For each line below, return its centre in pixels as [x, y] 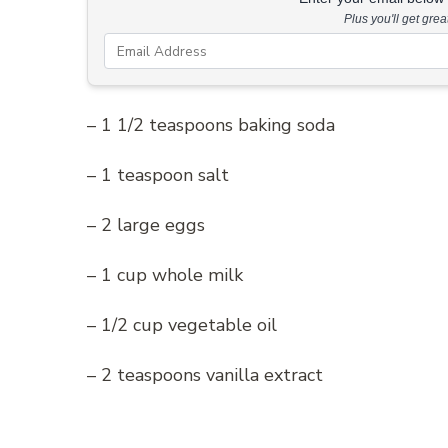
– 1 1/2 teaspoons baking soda [211, 125]
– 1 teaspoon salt [158, 175]
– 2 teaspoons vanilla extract [205, 375]
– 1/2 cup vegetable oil [182, 325]
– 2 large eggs [146, 225]
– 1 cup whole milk [165, 275]
